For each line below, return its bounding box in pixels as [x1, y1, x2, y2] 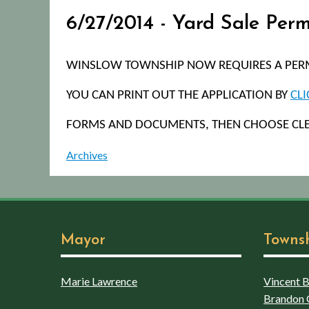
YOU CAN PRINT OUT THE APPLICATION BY [66, 88, 290, 102]
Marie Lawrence [61, 274, 137, 288]
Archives [66, 148, 108, 161]
